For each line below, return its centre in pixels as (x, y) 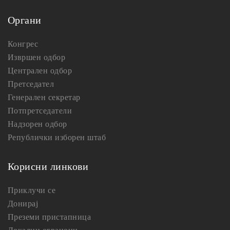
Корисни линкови (48, 166)
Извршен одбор (37, 57)
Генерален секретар (44, 97)
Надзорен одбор (37, 124)
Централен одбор (40, 71)
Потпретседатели (40, 111)
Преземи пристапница (50, 217)
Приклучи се (32, 190)
